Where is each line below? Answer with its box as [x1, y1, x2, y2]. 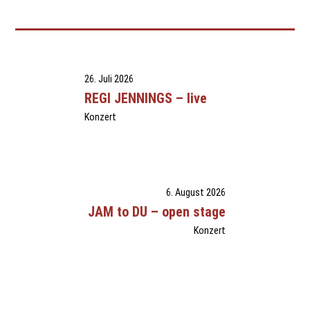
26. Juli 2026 [84, 73, 134, 86]
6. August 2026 [165, 187, 226, 199]
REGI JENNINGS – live [84, 90, 208, 107]
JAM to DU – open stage [87, 203, 226, 221]
